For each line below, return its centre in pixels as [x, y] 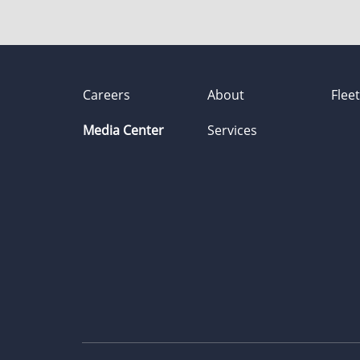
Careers [106, 95]
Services [232, 130]
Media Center [123, 130]
